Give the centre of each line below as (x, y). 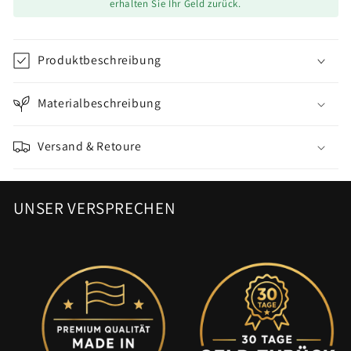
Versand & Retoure (91, 147)
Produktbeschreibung (100, 60)
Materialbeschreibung (100, 103)
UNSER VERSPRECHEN (94, 208)
